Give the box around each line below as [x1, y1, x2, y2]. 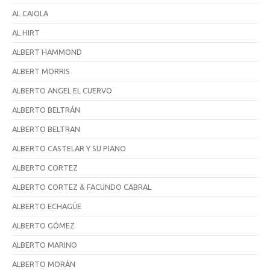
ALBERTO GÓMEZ [12, 221, 75, 230]
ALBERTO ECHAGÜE [12, 201, 81, 210]
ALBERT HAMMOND [12, 47, 82, 56]
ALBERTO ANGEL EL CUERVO [12, 86, 112, 95]
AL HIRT [12, 28, 40, 37]
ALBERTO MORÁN [12, 259, 75, 268]
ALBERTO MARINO [12, 240, 77, 249]
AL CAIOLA [12, 8, 48, 17]
